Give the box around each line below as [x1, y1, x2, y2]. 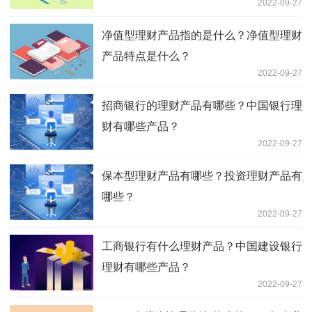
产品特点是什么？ [102, 49, 191, 62]
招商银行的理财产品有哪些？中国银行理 [102, 99, 302, 111]
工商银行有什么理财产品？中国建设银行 [102, 240, 302, 252]
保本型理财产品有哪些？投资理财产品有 [102, 169, 302, 182]
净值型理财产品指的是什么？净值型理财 [102, 29, 302, 41]
